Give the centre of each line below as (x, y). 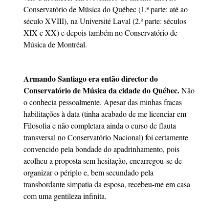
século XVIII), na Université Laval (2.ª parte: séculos (105, 21)
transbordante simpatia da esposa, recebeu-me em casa (107, 184)
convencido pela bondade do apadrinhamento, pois (101, 149)
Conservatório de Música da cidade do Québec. (101, 90)
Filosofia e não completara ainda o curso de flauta (100, 126)
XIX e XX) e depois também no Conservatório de (100, 33)
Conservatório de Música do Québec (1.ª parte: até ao (106, 9)
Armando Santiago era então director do (91, 79)
